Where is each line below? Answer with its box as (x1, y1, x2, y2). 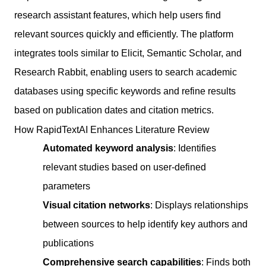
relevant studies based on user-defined (43, 161, 206, 172)
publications (43, 237, 94, 248)
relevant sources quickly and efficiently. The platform (14, 28, 233, 39)
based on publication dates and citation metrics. (14, 104, 214, 115)
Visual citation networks (43, 199, 150, 210)
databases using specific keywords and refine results (14, 85, 236, 96)
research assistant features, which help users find (14, 9, 221, 20)
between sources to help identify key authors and (43, 218, 248, 229)
